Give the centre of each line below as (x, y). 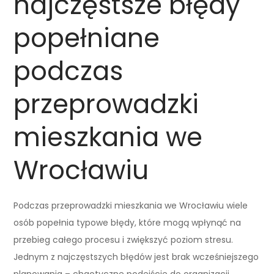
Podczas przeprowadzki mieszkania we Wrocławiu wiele (131, 205)
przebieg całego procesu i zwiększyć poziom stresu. (124, 239)
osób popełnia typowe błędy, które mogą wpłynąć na (128, 222)
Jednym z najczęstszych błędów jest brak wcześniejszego (136, 257)
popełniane (87, 38)
